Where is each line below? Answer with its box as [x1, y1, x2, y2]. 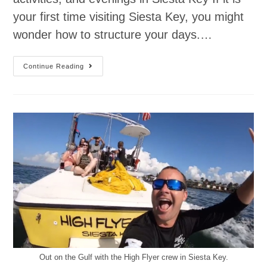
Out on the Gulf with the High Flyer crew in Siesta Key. [39, 253, 228, 262]
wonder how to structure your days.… [13, 27, 213, 41]
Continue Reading [23, 62, 85, 70]
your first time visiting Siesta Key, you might [13, 10, 244, 23]
